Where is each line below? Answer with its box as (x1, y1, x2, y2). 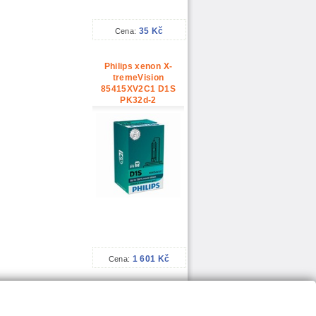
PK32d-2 (120, 95, 157, 106)
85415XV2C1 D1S (101, 84, 176, 95)
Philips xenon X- (104, 61, 173, 72)
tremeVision (112, 73, 164, 83)
